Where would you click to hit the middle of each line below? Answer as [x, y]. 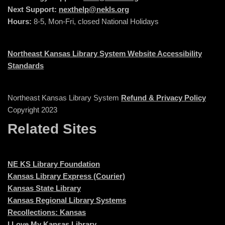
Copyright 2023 [32, 110]
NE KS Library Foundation [54, 164]
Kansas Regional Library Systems [67, 200]
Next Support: [33, 10]
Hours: [20, 22]
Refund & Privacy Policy [163, 98]
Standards [26, 66]
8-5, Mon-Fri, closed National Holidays [95, 22]
